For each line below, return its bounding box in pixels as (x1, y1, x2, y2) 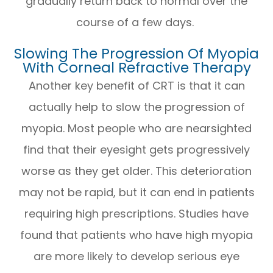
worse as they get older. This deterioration (21, 163, 252, 179)
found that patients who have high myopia (20, 227, 253, 243)
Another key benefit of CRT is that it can (28, 77, 245, 93)
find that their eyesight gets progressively (23, 141, 250, 157)
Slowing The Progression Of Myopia (14, 43, 259, 63)
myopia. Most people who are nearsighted (21, 120, 252, 136)
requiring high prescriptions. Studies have (24, 205, 249, 221)
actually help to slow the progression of (28, 99, 245, 115)
